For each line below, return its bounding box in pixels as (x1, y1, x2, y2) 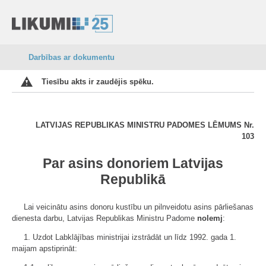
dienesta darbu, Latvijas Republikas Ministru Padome (12, 214, 197, 223)
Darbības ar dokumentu (28, 53, 115, 62)
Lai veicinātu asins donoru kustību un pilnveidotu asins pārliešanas (24, 202, 254, 211)
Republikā (100, 172, 166, 187)
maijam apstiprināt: (12, 244, 77, 253)
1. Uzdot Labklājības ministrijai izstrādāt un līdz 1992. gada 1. (24, 233, 236, 242)
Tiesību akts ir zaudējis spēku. (42, 77, 154, 86)
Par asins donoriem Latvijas (43, 156, 223, 171)
